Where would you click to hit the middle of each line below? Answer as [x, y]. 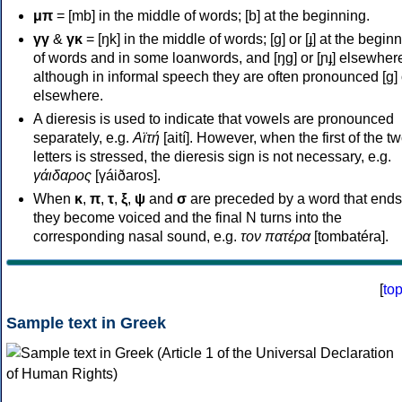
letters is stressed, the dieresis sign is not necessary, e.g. [212, 156]
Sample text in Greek [86, 323]
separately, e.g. [83, 137]
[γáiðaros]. [126, 175]
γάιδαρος [62, 175]
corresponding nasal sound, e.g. [137, 236]
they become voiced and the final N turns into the [188, 217]
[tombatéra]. [350, 236]
